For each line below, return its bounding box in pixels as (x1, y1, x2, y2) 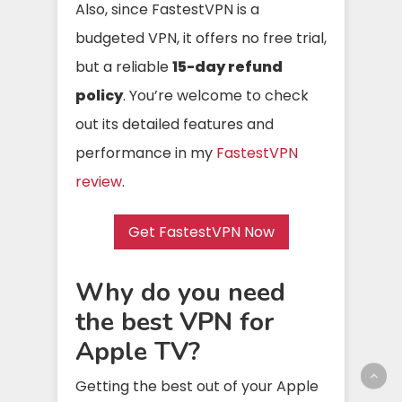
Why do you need (75, 275, 285, 310)
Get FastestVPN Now (127, 222, 275, 242)
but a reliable (75, 57, 172, 77)
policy (75, 85, 123, 106)
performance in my (75, 143, 216, 163)
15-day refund (172, 57, 283, 77)
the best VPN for (75, 304, 274, 339)
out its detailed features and (75, 114, 274, 135)
